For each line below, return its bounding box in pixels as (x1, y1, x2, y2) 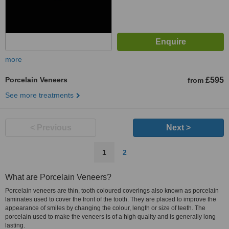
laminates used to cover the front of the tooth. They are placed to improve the (5, 196, 216, 203)
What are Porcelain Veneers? (5, 173, 111, 181)
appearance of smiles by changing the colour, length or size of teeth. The (5, 204, 205, 212)
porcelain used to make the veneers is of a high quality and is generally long (5, 213, 216, 220)
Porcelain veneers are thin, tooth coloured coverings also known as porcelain (5, 187, 219, 194)
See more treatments (5, 91, 74, 99)
